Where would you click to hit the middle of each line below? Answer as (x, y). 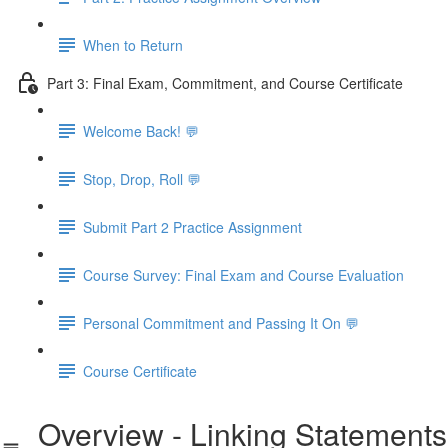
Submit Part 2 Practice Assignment (192, 226)
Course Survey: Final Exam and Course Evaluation (243, 274)
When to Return (133, 44)
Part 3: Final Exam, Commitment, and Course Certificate (225, 82)
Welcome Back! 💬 (141, 130)
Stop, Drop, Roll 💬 (142, 178)
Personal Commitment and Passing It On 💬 (221, 322)
